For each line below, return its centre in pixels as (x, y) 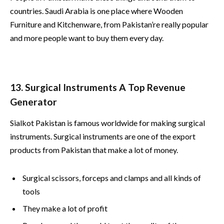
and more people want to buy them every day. (87, 38)
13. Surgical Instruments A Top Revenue (98, 87)
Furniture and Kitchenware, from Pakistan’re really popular (109, 24)
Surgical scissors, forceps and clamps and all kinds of (112, 178)
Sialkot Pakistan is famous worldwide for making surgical (107, 123)
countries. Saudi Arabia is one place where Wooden (96, 11)
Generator (33, 101)
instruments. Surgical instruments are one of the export (103, 136)
